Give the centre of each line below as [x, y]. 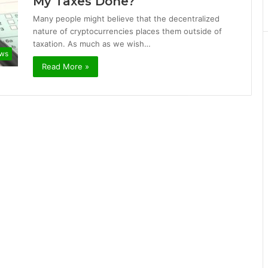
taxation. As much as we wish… [92, 44]
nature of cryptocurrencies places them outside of [127, 31]
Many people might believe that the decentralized [126, 19]
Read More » [66, 66]
